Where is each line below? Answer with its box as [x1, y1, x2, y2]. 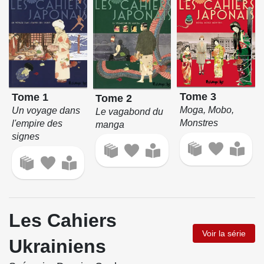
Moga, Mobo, [180, 105, 235, 115]
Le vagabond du [95, 106, 164, 117]
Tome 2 [95, 92, 133, 104]
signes [11, 131, 39, 142]
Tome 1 [11, 91, 48, 104]
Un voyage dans [11, 105, 80, 116]
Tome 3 [180, 91, 217, 103]
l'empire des [11, 118, 62, 129]
